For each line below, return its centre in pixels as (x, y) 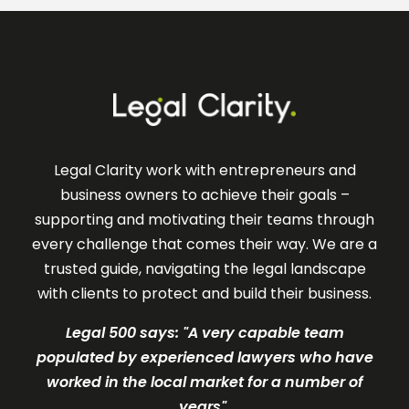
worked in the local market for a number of (204, 382)
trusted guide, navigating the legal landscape (204, 268)
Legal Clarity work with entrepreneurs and (204, 170)
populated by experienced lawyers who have (204, 357)
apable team (295, 332)
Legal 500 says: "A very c (156, 332)
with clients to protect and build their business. (204, 293)
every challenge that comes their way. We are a (204, 244)
